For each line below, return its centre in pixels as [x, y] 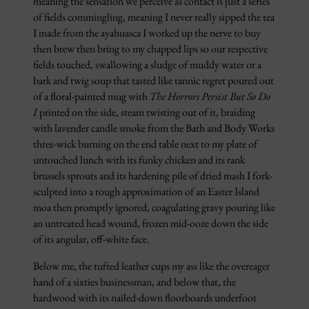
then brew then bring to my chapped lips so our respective [150, 49]
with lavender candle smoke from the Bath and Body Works [154, 128]
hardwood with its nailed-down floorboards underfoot [145, 298]
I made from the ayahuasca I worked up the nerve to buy [147, 33]
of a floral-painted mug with [91, 97]
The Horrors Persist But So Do [210, 97]
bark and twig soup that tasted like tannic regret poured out [153, 81]
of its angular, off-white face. [91, 239]
